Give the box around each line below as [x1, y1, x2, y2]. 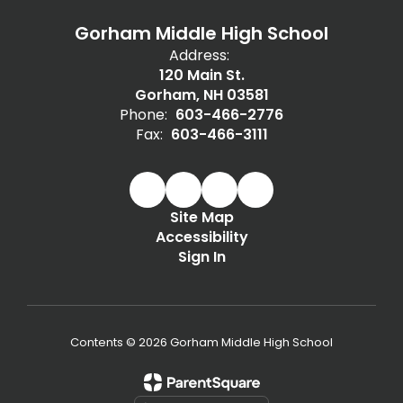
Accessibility [155, 226, 248, 247]
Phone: [120, 103, 167, 125]
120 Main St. [158, 64, 245, 85]
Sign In [177, 246, 226, 267]
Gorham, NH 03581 [134, 84, 269, 105]
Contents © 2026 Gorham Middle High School [70, 333, 333, 351]
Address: [169, 44, 229, 66]
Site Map [169, 206, 234, 228]
